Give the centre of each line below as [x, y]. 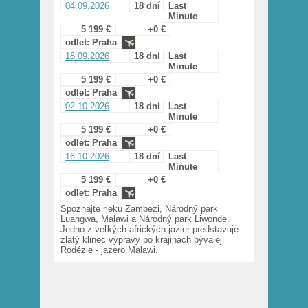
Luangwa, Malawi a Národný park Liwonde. [145, 219]
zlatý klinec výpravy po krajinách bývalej [142, 240]
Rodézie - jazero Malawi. [110, 250]
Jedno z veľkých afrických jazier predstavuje [150, 230]
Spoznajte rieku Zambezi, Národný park [140, 209]
